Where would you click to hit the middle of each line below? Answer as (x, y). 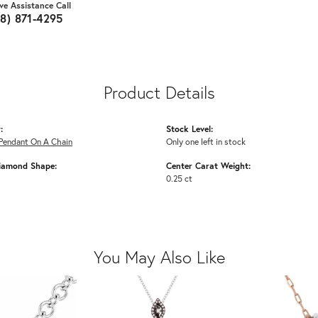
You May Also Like (159, 257)
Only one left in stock (206, 142)
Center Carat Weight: (208, 166)
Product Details (159, 93)
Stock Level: (190, 129)
